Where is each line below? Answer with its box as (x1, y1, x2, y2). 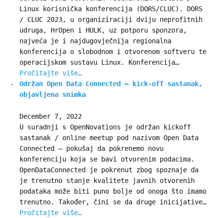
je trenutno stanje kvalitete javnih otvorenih (19, 176, 195, 184)
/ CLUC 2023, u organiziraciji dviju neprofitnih (19, 16, 202, 24)
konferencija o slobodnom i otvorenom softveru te (19, 48, 206, 56)
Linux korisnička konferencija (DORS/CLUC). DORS (19, 5, 202, 13)
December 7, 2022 (19, 112, 82, 120)
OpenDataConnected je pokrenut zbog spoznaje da (19, 165, 199, 174)
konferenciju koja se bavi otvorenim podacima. (19, 155, 195, 163)
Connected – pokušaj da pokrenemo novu (19, 144, 163, 152)
